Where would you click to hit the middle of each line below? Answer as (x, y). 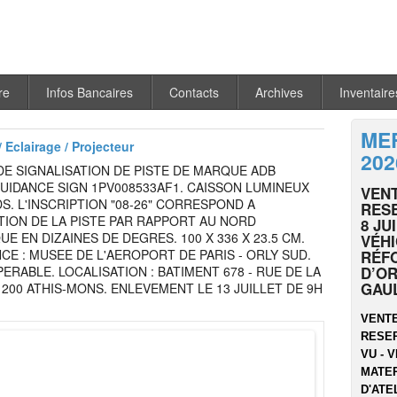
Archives (279, 93)
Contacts (194, 93)
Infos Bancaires (90, 93)
